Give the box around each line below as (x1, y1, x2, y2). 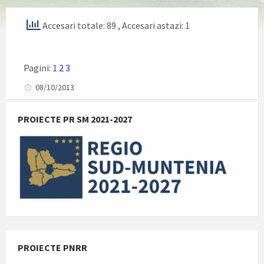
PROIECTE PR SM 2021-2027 (18, 113, 132, 125)
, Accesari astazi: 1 (118, 19, 190, 31)
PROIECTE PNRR (18, 241, 87, 253)
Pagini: (24, 61, 52, 74)
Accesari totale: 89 (41, 19, 118, 31)
